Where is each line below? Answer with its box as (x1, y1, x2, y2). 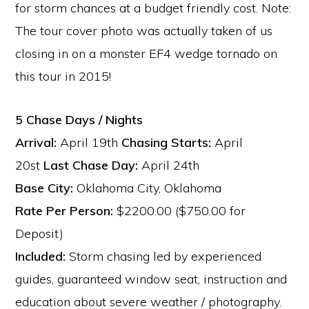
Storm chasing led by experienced (66, 248, 262, 264)
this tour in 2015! (15, 68, 112, 84)
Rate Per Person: (15, 202, 114, 219)
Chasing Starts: (121, 134, 212, 150)
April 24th (138, 157, 200, 173)
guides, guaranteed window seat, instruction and (15, 270, 288, 287)
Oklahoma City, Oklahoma (73, 179, 222, 196)
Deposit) (15, 225, 64, 241)
